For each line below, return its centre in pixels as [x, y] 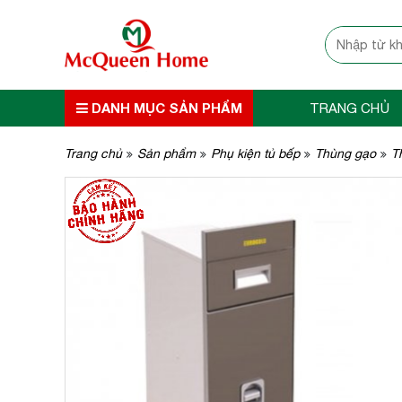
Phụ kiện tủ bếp [255, 153]
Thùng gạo [345, 153]
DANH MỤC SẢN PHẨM [165, 108]
